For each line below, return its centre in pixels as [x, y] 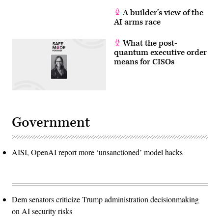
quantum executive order [160, 52]
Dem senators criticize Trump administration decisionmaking [105, 199]
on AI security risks [42, 211]
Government [51, 122]
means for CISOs [144, 62]
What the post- [149, 43]
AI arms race [137, 22]
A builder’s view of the [162, 13]
